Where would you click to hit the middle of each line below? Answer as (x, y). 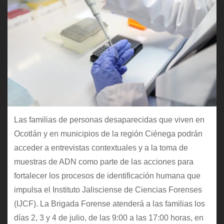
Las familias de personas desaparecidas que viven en (109, 119)
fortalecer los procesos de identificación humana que (107, 175)
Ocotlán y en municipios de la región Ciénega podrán (108, 133)
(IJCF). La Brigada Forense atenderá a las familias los (109, 203)
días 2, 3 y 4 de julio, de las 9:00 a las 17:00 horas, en (108, 217)
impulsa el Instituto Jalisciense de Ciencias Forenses (108, 189)
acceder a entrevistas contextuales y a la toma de (101, 147)
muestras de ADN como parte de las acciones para (103, 161)
